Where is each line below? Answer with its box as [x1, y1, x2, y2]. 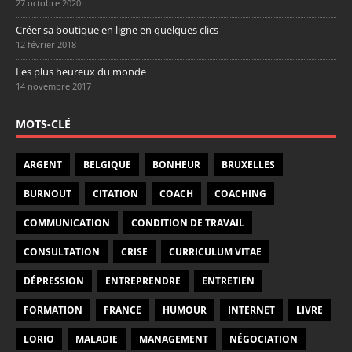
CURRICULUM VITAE [169, 244, 262, 258]
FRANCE [104, 302, 141, 317]
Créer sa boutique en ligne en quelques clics [16, 22, 218, 37]
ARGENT [24, 157, 62, 171]
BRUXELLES [222, 157, 275, 171]
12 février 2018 [16, 38, 76, 50]
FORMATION [24, 302, 82, 317]
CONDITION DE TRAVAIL [131, 215, 244, 229]
